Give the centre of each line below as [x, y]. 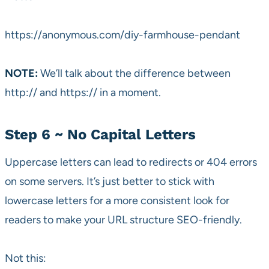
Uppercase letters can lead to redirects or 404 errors [131, 162]
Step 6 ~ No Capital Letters [100, 135]
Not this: [26, 258]
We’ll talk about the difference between [134, 74]
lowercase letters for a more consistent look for [117, 201]
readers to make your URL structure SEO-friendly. [123, 220]
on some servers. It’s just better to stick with [110, 182]
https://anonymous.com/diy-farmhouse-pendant [122, 35]
